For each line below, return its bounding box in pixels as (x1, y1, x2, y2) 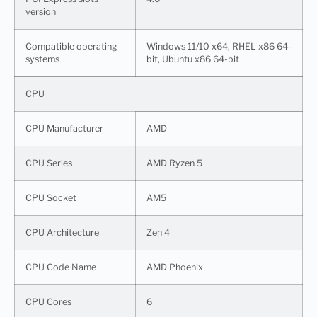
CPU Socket (25, 192, 76, 203)
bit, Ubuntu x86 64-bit (146, 53, 239, 64)
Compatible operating (25, 40, 117, 52)
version (25, 6, 56, 17)
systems (25, 53, 59, 64)
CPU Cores (25, 296, 71, 307)
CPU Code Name (25, 261, 96, 272)
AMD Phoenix (146, 261, 203, 272)
